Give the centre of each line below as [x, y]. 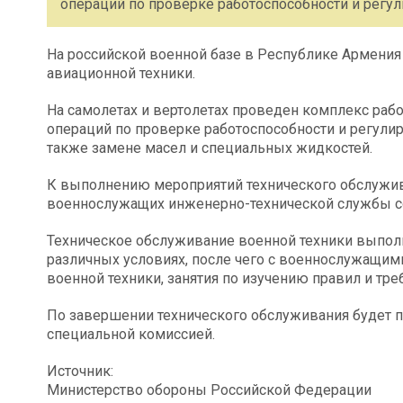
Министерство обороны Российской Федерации [209, 390]
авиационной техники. [121, 73]
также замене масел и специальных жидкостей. [210, 148]
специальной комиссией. [131, 334]
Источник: [80, 371]
